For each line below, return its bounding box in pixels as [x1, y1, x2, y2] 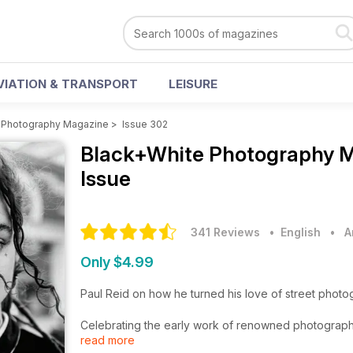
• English [263, 225, 321, 239]
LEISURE [169, 76, 217, 91]
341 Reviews [191, 225, 260, 239]
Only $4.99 [80, 254, 154, 270]
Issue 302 [122, 118, 168, 130]
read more [80, 333, 135, 347]
